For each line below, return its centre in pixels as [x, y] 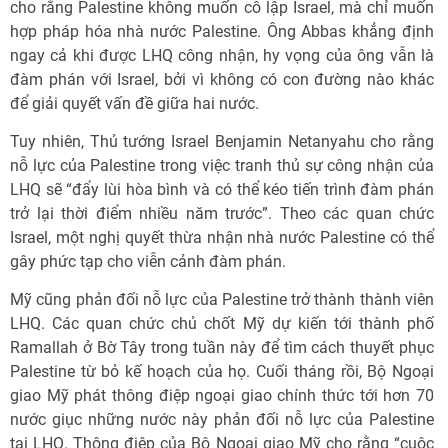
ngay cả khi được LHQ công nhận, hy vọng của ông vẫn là [222, 55]
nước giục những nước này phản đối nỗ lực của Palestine [222, 419]
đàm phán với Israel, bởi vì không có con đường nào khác [222, 79]
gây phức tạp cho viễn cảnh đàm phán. [148, 261]
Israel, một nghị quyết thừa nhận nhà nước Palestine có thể [222, 237]
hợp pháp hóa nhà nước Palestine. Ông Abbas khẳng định [222, 31]
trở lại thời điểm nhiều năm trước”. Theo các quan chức [222, 213]
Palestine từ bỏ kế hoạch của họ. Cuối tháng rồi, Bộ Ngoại [222, 371]
